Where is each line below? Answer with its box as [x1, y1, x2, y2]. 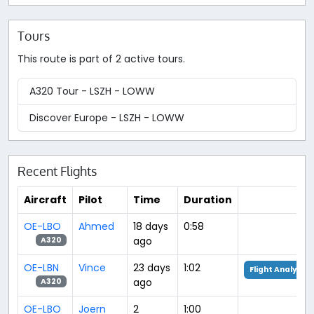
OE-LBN [24, 261, 59, 275]
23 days [133, 261, 170, 275]
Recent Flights [18, 163, 97, 179]
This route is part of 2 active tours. [18, 51, 185, 66]
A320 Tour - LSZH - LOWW [29, 83, 155, 98]
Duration [184, 193, 232, 207]
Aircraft [24, 193, 67, 207]
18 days [133, 219, 168, 234]
